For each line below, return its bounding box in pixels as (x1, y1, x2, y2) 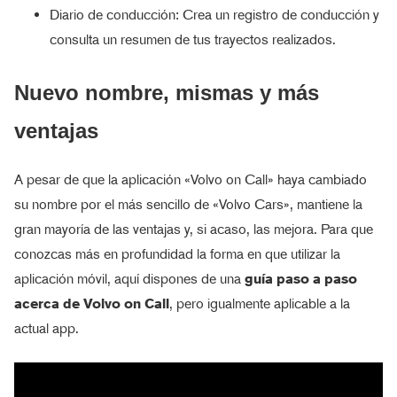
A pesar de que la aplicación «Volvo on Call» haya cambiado (14, 170, 367, 188)
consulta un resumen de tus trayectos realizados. (50, 30, 336, 48)
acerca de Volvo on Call (14, 294, 169, 312)
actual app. (14, 319, 79, 337)
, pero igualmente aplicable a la (169, 294, 350, 312)
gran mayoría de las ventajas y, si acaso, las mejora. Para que (14, 220, 373, 237)
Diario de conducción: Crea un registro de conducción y (50, 5, 379, 23)
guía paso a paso (245, 269, 357, 287)
